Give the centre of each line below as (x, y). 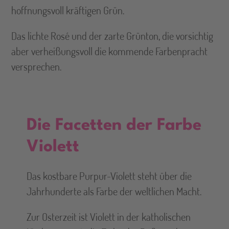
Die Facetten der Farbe (114, 126)
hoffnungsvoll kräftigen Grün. (68, 10)
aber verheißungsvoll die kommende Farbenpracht (110, 51)
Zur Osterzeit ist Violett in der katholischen (109, 217)
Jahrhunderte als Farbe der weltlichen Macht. (114, 191)
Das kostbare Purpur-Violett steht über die (109, 176)
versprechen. (37, 67)
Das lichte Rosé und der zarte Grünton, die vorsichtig (112, 36)
